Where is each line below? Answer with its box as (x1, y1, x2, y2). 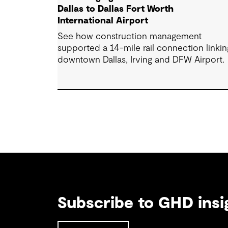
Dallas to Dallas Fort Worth (58, 4, 174, 14)
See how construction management (58, 32, 202, 41)
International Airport (58, 16, 149, 25)
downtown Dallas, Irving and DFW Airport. (58, 55, 225, 65)
